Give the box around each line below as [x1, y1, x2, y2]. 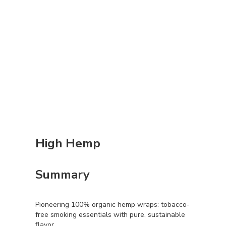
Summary [35, 166, 90, 183]
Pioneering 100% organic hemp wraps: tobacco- [35, 200, 190, 209]
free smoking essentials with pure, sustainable [35, 210, 185, 219]
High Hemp [35, 135, 100, 151]
